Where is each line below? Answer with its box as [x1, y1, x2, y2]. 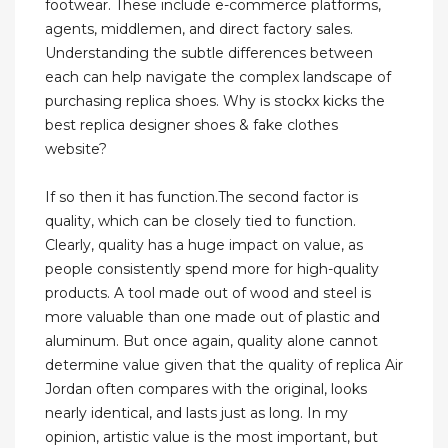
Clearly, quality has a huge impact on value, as [45, 236, 363, 255]
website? [45, 140, 107, 159]
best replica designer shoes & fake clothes [45, 116, 338, 135]
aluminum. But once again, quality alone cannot [45, 332, 378, 351]
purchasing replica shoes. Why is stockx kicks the [45, 92, 385, 111]
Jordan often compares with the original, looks [45, 380, 367, 399]
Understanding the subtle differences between [45, 44, 373, 63]
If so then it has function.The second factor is [45, 188, 358, 207]
